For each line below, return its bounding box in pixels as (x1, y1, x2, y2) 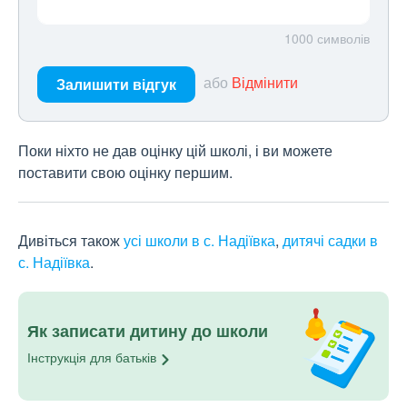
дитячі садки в (283, 230, 378, 252)
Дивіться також (18, 230, 124, 252)
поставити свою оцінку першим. (18, 162, 233, 184)
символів (317, 29, 370, 48)
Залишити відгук (56, 74, 176, 95)
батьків (115, 348, 156, 367)
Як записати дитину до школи (27, 319, 268, 343)
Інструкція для (27, 348, 115, 367)
